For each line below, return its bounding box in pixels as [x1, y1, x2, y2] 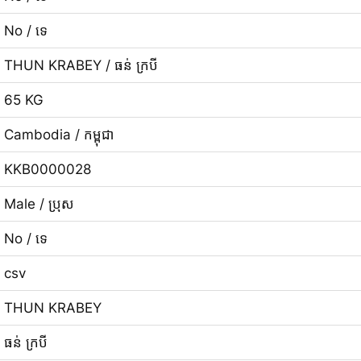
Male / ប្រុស [4, 195, 74, 212]
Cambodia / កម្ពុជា [4, 126, 114, 143]
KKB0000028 [4, 160, 91, 177]
